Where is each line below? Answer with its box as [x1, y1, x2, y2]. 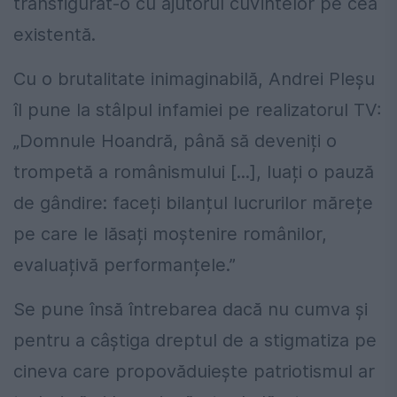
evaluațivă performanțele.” [13, 254, 236, 276]
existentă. [13, 24, 96, 46]
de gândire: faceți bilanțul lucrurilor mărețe [13, 192, 373, 214]
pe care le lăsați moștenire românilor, [13, 223, 327, 245]
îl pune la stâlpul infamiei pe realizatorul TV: [13, 99, 382, 121]
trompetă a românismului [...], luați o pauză [13, 161, 374, 183]
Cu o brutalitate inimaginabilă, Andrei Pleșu [13, 68, 375, 90]
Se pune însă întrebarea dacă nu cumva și [13, 299, 368, 321]
